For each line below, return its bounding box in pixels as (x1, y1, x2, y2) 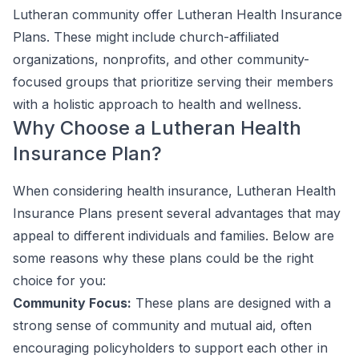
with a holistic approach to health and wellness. (13, 96, 301, 112)
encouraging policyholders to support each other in (13, 340, 328, 356)
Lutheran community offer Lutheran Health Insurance (13, 6, 342, 22)
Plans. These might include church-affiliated (13, 29, 279, 45)
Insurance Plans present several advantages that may (13, 205, 341, 221)
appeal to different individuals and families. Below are (13, 228, 334, 244)
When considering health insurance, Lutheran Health (13, 183, 336, 199)
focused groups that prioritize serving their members (13, 74, 333, 90)
